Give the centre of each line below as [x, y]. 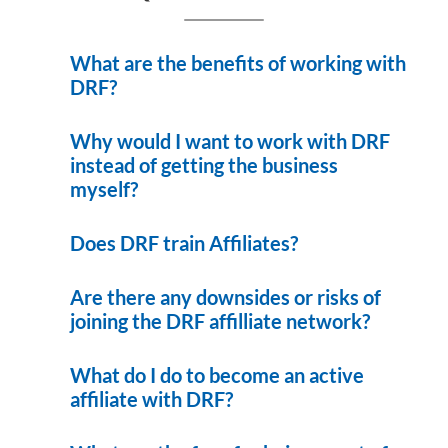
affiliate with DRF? [151, 399]
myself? [104, 189]
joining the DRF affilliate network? [220, 321]
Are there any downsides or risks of [225, 297]
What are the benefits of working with [238, 63]
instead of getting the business [204, 165]
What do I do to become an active [217, 375]
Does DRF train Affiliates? [184, 243]
